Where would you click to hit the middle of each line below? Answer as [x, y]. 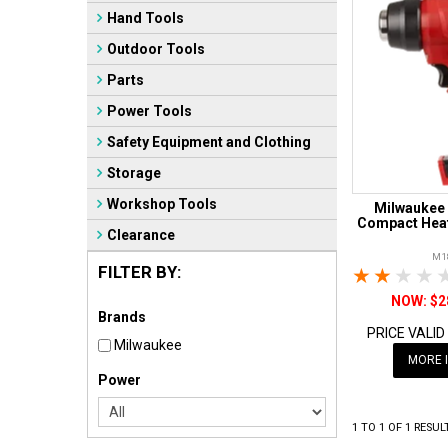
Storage [134, 173]
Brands [122, 317]
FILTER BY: [139, 272]
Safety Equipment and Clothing [209, 142]
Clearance [141, 235]
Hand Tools [145, 18]
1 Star [403, 276]
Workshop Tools [162, 204]
